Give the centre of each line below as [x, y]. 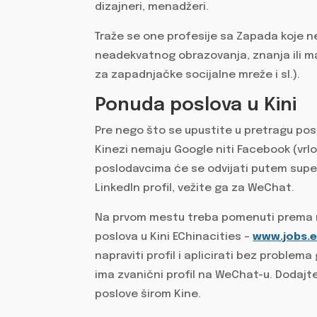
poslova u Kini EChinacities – [174, 237]
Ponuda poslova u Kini [196, 105]
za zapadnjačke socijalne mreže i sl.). [198, 75]
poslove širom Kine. [148, 295]
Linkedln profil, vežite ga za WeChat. [195, 188]
